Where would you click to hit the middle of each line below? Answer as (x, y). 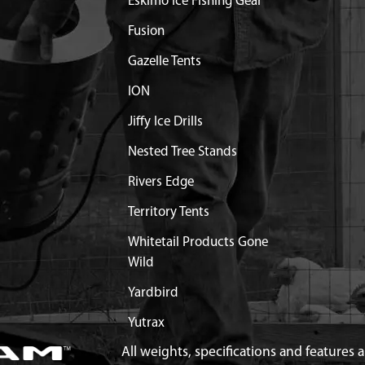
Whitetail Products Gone (198, 242)
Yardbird (153, 293)
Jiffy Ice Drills (165, 122)
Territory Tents (168, 212)
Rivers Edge (161, 182)
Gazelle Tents (164, 62)
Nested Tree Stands (182, 152)
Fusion (146, 31)
